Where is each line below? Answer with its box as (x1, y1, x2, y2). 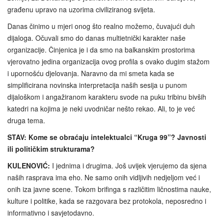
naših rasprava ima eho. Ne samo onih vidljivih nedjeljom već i (7, 172, 200, 182)
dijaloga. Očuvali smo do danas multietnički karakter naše (7, 32, 186, 43)
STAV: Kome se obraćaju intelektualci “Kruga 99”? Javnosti (7, 132, 206, 142)
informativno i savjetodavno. (7, 207, 94, 218)
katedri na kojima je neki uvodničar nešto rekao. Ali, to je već (7, 103, 195, 113)
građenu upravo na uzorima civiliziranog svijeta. (7, 4, 155, 14)
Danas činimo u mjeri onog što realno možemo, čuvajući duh (7, 21, 195, 31)
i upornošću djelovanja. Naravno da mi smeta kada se (7, 68, 174, 78)
